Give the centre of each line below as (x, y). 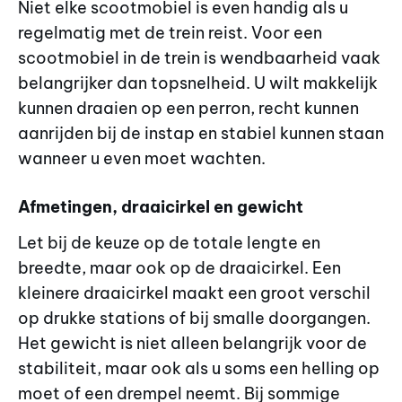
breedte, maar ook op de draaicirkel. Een (179, 268)
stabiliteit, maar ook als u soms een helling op (199, 369)
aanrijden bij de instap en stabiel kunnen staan (201, 133)
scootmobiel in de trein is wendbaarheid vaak (199, 57)
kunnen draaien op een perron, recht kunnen (188, 108)
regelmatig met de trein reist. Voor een (170, 32)
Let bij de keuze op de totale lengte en (169, 243)
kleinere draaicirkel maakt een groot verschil (194, 293)
